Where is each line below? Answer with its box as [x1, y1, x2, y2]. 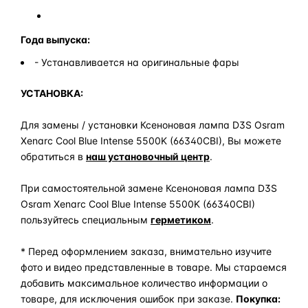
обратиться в [21, 150, 86, 162]
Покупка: [236, 292, 283, 305]
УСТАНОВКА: [21, 87, 83, 99]
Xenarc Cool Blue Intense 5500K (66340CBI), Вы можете [21, 134, 281, 146]
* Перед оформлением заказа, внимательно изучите [21, 245, 272, 257]
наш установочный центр [86, 150, 210, 162]
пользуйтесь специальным [21, 213, 151, 225]
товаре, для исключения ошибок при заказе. [21, 292, 236, 305]
